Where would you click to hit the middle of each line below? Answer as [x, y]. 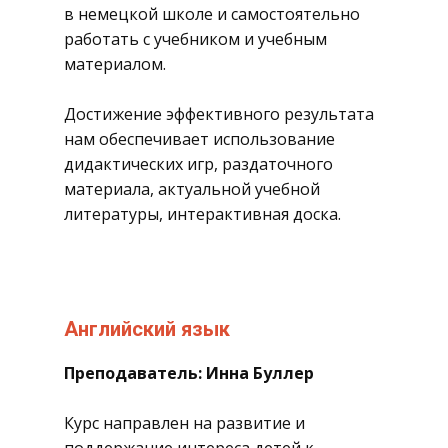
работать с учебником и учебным [195, 39]
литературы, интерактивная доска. [202, 214]
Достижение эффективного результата [219, 114]
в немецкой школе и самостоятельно [212, 14]
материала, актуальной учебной [192, 189]
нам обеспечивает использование [199, 139]
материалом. [115, 64]
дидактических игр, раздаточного [198, 164]
